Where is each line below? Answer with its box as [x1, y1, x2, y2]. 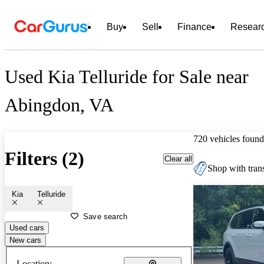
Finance [177, 22, 212, 32]
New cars [9, 235, 41, 245]
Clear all [164, 154, 192, 163]
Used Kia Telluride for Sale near [5, 66, 249, 88]
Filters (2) [5, 148, 84, 170]
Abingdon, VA [5, 94, 114, 116]
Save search [83, 212, 128, 221]
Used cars [9, 223, 44, 232]
